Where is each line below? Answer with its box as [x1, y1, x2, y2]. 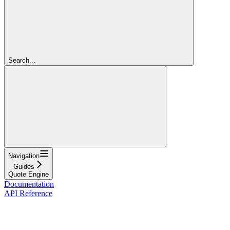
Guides [13, 162, 34, 170]
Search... [8, 56, 35, 64]
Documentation [4, 179, 54, 188]
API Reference [4, 188, 52, 198]
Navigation [8, 151, 40, 160]
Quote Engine [8, 170, 49, 178]
